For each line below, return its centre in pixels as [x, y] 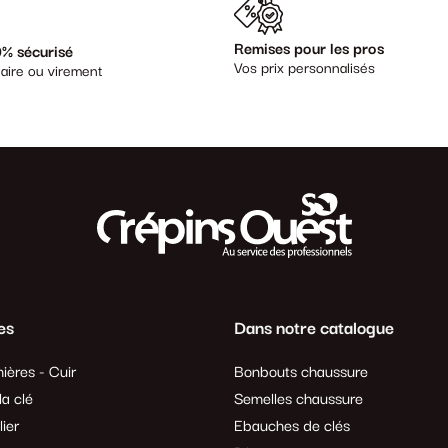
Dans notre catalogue [314, 328]
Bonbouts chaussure [301, 372]
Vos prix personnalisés [304, 69]
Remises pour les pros [309, 50]
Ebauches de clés [292, 426]
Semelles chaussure [298, 399]
